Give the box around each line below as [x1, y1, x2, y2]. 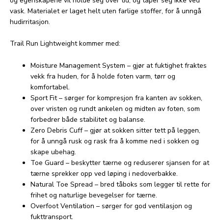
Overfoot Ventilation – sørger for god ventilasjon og [30, 201, 192, 211]
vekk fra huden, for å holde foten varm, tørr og [30, 71, 175, 81]
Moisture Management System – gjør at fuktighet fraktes [30, 60, 207, 70]
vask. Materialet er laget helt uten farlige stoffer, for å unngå [10, 6, 201, 16]
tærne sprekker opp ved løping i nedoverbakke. [30, 168, 178, 178]
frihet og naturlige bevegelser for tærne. [30, 190, 157, 200]
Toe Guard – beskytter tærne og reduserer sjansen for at [30, 158, 209, 167]
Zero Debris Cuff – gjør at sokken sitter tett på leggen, [30, 125, 200, 135]
